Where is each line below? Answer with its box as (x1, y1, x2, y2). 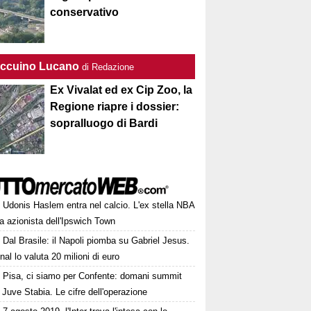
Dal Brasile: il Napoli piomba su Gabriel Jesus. (3, 235, 190, 246)
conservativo (50, 6, 119, 18)
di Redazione (82, 62, 135, 72)
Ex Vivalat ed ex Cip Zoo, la (50, 84, 193, 96)
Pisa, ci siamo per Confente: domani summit (3, 271, 183, 281)
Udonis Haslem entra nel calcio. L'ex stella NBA (3, 200, 195, 210)
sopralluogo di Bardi (50, 117, 158, 129)
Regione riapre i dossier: (50, 101, 180, 112)
